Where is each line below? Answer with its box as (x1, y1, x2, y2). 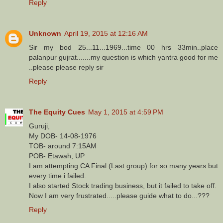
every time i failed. (29, 172, 86, 180)
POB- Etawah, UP (29, 152, 85, 160)
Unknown (29, 29, 61, 38)
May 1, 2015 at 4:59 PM (88, 108, 163, 116)
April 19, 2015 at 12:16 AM (64, 29, 148, 38)
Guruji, (29, 122, 50, 130)
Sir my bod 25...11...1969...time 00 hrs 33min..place (29, 43, 218, 52)
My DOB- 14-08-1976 (29, 132, 97, 140)
